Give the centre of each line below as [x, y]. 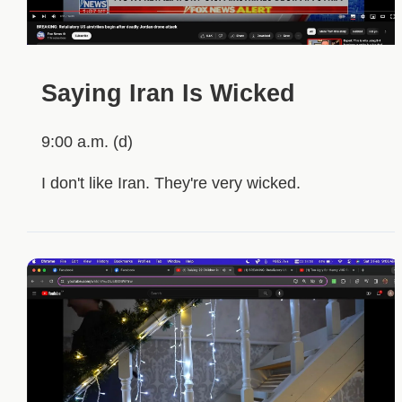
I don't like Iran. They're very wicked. [170, 183]
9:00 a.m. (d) [87, 141]
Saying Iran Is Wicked [168, 94]
